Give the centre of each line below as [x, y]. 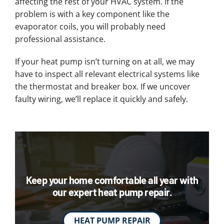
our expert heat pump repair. [112, 192]
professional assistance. [60, 39]
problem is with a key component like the [92, 14]
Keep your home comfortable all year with [112, 180]
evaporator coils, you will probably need [90, 27]
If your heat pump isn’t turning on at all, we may [104, 62]
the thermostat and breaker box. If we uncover [102, 87]
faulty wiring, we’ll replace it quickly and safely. [101, 99]
